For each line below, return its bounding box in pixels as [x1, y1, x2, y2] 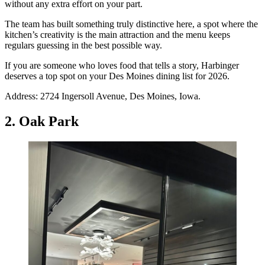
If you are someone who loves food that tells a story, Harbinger [5, 60, 239, 70]
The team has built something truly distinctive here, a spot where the [5, 18, 258, 29]
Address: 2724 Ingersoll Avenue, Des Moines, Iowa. [5, 91, 201, 101]
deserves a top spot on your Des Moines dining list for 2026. [5, 70, 230, 81]
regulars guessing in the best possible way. [5, 40, 162, 50]
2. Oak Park [5, 113, 79, 129]
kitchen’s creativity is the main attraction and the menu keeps [5, 29, 230, 40]
